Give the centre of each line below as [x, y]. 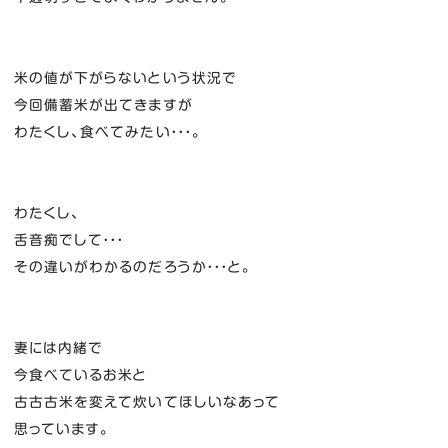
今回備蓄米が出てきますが [103, 104]
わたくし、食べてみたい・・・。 [108, 131]
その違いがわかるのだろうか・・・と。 [133, 266]
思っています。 [62, 428]
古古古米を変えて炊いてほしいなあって [147, 401]
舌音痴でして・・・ [69, 239]
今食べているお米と [80, 374]
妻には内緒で [58, 347]
